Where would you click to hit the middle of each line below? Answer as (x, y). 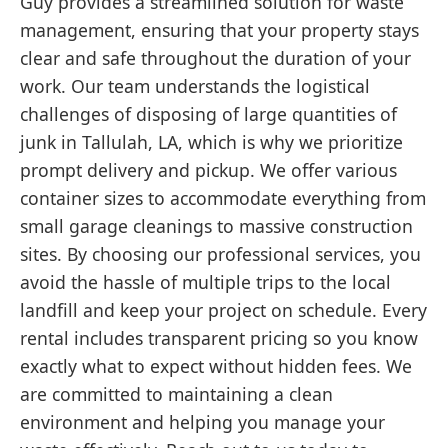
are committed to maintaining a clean (176, 393)
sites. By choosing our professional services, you (220, 253)
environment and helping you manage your (202, 421)
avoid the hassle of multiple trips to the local (205, 281)
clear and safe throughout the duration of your (215, 57)
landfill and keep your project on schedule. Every (223, 309)
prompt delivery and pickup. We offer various (208, 169)
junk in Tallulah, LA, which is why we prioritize (211, 141)
